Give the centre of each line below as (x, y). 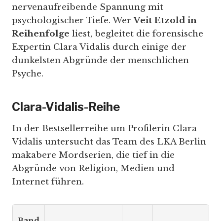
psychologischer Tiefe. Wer (73, 21)
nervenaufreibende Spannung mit (88, 7)
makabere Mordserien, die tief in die (93, 155)
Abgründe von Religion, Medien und (93, 169)
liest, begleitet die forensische (136, 34)
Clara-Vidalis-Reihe (66, 107)
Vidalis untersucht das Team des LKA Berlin (109, 142)
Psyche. (28, 74)
